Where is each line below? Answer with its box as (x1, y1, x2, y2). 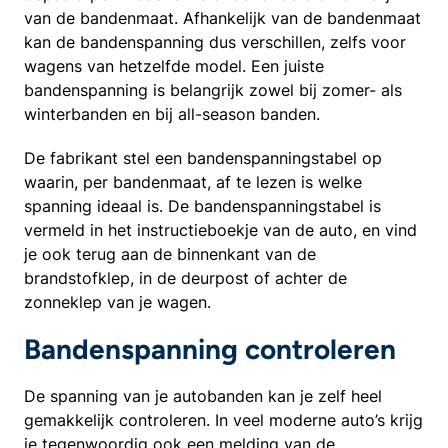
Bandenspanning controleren (24, 332, 396, 366)
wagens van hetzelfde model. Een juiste (24, 56, 324, 76)
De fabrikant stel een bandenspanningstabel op (24, 148, 382, 168)
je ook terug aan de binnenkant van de (24, 244, 316, 264)
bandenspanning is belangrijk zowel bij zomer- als (24, 80, 402, 100)
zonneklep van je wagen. (24, 292, 211, 312)
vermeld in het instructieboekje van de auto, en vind (24, 220, 417, 240)
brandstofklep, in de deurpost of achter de (24, 268, 347, 288)
